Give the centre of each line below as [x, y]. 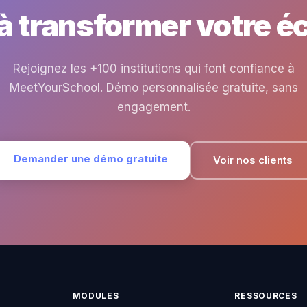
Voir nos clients [253, 160]
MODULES [96, 296]
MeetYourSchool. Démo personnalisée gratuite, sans [153, 88]
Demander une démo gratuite [90, 159]
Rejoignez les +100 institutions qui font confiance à [153, 69]
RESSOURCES [266, 296]
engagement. [153, 107]
